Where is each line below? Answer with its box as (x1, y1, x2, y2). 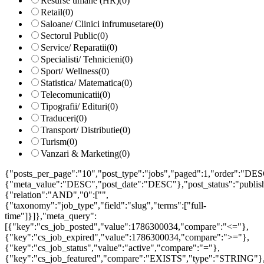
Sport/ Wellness (41, 65, 98, 76)
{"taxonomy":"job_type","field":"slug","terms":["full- (5, 200, 206, 210)
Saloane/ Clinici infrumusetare (41, 18, 153, 29)
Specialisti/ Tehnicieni (41, 54, 122, 64)
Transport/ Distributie (41, 124, 120, 135)
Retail (41, 6, 62, 17)
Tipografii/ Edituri (41, 101, 107, 111)
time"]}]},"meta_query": (5, 210, 97, 221)
